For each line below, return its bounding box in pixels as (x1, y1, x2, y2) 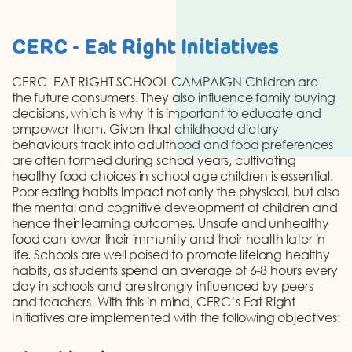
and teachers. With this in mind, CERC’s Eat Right (12, 294, 296, 310)
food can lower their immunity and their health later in (12, 231, 326, 247)
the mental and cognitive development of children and (12, 200, 338, 216)
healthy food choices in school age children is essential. (12, 168, 333, 185)
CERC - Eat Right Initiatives (12, 38, 279, 60)
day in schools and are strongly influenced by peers (12, 278, 313, 295)
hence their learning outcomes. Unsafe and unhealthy (12, 215, 329, 232)
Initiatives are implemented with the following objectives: (12, 310, 340, 326)
